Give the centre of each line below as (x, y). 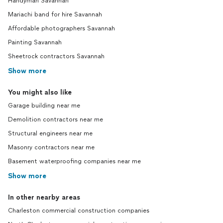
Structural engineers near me (50, 134)
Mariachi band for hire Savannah (55, 15)
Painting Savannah (35, 43)
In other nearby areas (44, 198)
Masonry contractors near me (51, 148)
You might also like (40, 93)
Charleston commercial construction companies (79, 211)
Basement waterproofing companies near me (74, 162)
